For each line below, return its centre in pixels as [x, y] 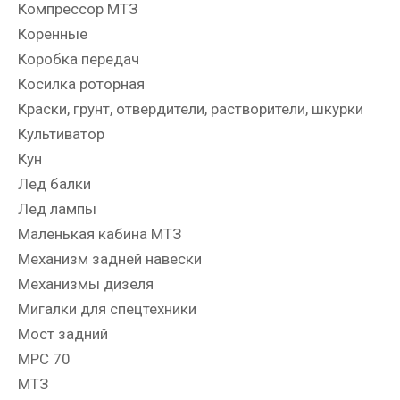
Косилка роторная [81, 84]
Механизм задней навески [110, 259]
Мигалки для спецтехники [107, 309]
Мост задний [63, 334]
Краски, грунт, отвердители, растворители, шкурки [191, 109]
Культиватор [61, 134]
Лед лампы [57, 209]
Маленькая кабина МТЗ [100, 234]
